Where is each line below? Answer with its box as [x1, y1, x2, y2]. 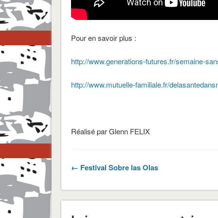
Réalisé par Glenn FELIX [71, 126, 150, 136]
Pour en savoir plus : [71, 32, 136, 43]
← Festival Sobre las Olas [71, 162, 158, 173]
